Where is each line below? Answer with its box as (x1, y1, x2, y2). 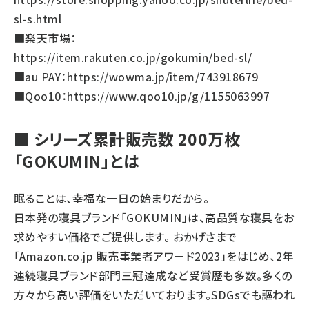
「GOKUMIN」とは (14, 149, 140, 173)
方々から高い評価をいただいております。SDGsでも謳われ (14, 286, 295, 303)
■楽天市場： (14, 30, 77, 47)
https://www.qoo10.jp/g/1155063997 (67, 88, 270, 105)
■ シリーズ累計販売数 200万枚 (14, 127, 241, 151)
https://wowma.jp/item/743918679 (66, 68, 259, 86)
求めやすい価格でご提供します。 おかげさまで (14, 228, 237, 246)
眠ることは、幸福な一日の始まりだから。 (14, 190, 210, 207)
